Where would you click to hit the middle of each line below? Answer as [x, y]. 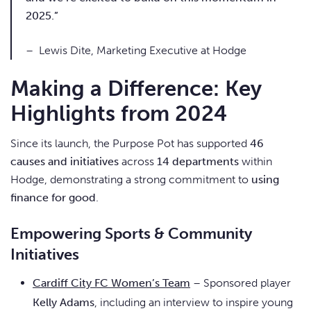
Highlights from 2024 [119, 114]
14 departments [198, 162]
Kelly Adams [64, 303]
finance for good [53, 198]
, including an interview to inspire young [194, 303]
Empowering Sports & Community [131, 234]
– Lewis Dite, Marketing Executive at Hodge [136, 51]
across [138, 162]
